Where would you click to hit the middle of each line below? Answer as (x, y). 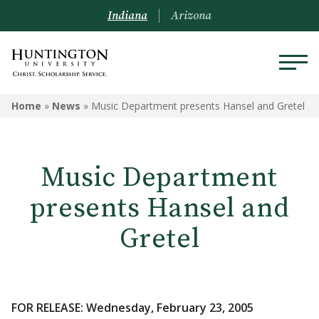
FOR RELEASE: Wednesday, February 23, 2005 (132, 308)
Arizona (191, 16)
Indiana (127, 16)
